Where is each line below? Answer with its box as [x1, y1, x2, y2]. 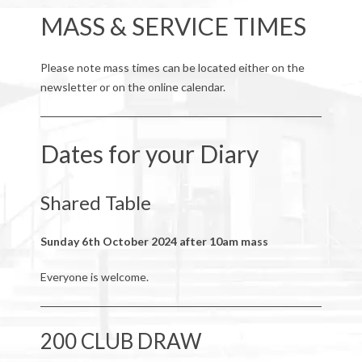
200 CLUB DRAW [40, 328, 202, 354]
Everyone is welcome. [40, 270, 149, 284]
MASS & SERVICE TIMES [40, 11, 306, 40]
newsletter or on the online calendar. [40, 80, 225, 94]
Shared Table [40, 191, 151, 214]
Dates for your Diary [40, 139, 259, 168]
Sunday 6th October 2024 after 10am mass [40, 234, 268, 248]
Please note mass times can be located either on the [40, 61, 305, 74]
